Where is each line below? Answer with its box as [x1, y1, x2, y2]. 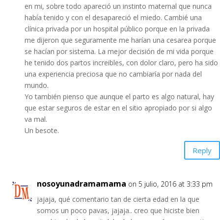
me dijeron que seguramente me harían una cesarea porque [25, 35, 216, 45]
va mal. [25, 114, 47, 124]
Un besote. [25, 126, 59, 135]
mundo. [25, 81, 49, 90]
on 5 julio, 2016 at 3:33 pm [128, 179, 213, 189]
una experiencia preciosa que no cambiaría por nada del [25, 69, 202, 79]
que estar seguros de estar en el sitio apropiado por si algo [25, 103, 212, 112]
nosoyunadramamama [37, 178, 126, 189]
